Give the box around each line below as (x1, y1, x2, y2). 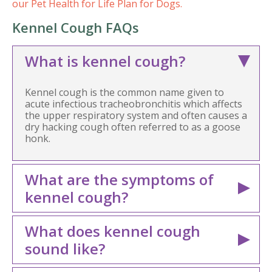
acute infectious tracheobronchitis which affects (25, 97, 242, 111)
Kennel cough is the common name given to (25, 86, 224, 100)
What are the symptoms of (25, 169, 214, 190)
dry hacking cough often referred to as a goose (25, 120, 240, 134)
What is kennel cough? (25, 51, 185, 72)
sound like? (25, 239, 105, 259)
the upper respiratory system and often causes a (25, 109, 247, 123)
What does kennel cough (25, 221, 200, 242)
